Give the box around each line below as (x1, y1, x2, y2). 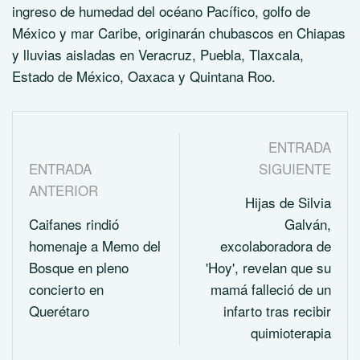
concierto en (29, 279, 104, 300)
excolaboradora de (220, 235, 331, 256)
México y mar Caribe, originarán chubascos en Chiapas (12, 22, 346, 43)
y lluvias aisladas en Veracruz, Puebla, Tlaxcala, (12, 44, 304, 65)
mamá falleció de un (211, 279, 331, 300)
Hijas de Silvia (245, 192, 331, 213)
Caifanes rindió (29, 214, 119, 235)
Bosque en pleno (29, 257, 129, 278)
